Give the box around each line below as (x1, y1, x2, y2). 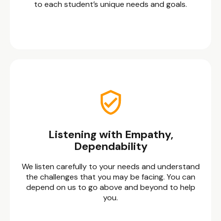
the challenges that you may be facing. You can (26, 172, 195, 182)
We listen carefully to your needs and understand (21, 161, 200, 172)
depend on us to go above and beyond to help (26, 182, 195, 192)
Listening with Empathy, (48, 127, 173, 142)
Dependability (74, 139, 147, 153)
